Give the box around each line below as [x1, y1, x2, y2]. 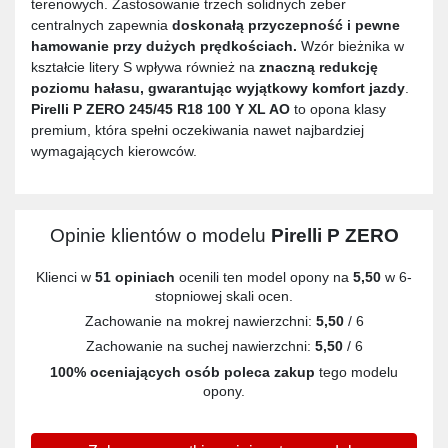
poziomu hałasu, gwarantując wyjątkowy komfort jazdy [31, 80, 405, 97]
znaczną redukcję [259, 59, 378, 76]
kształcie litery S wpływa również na [31, 59, 259, 76]
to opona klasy [290, 101, 386, 118]
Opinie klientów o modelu [49, 225, 271, 247]
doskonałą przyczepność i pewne [172, 17, 400, 34]
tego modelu [315, 363, 398, 380]
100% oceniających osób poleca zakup [50, 363, 315, 380]
